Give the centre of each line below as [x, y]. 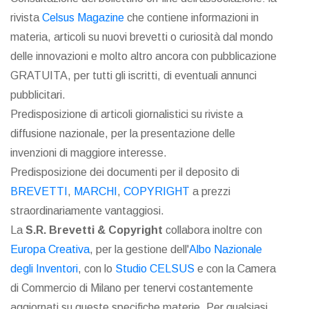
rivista [26, 18]
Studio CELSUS [155, 269]
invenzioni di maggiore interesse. [89, 153]
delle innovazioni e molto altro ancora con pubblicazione [143, 57]
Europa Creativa [50, 250]
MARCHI [96, 192]
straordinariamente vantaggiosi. [87, 211]
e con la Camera [235, 269]
